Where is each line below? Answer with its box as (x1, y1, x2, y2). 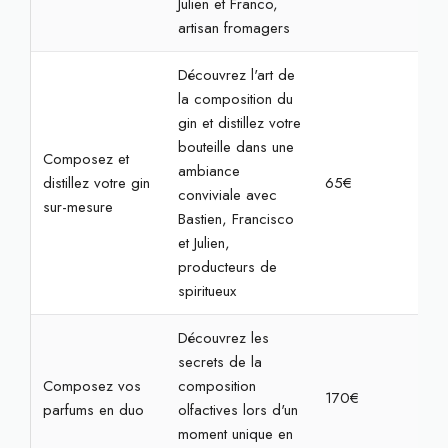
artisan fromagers (177, 17, 290, 39)
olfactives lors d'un (177, 399, 298, 421)
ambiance (177, 160, 240, 182)
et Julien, (177, 232, 230, 254)
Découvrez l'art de (177, 64, 295, 86)
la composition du (177, 88, 293, 110)
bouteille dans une (177, 136, 294, 158)
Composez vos (42, 375, 141, 397)
